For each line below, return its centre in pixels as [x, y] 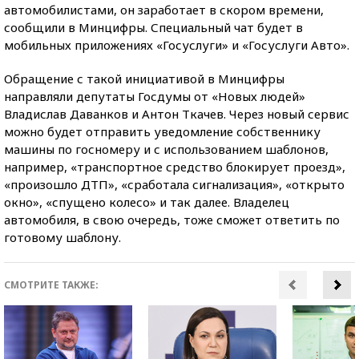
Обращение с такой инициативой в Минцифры [144, 78]
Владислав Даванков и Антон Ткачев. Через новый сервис [177, 113]
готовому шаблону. [63, 237]
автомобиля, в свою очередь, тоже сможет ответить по [172, 219]
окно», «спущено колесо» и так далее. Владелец [147, 202]
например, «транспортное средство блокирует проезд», [175, 166]
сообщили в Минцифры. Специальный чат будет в [153, 27]
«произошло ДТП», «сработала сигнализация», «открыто [174, 184]
